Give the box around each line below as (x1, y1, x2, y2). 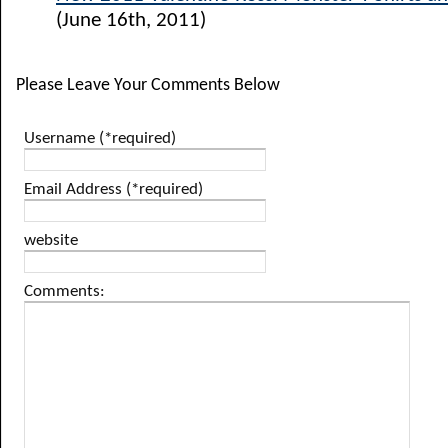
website (24, 232, 78, 249)
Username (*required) (24, 130, 176, 147)
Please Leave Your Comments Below (16, 76, 280, 95)
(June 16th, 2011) (56, 10, 206, 31)
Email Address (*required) (24, 181, 203, 198)
